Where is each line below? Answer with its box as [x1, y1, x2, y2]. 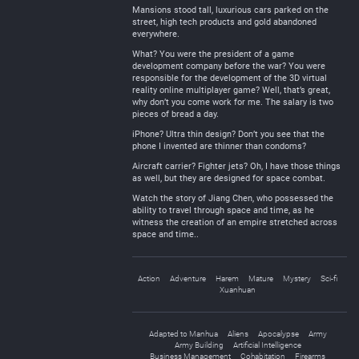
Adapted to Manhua [148, 329, 218, 338]
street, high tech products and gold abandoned [132, 17, 317, 27]
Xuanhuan [220, 285, 256, 294]
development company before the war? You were [132, 61, 325, 71]
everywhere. [132, 29, 179, 39]
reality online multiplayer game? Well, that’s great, [132, 85, 330, 95]
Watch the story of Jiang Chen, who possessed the [132, 193, 333, 204]
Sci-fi [321, 274, 337, 283]
